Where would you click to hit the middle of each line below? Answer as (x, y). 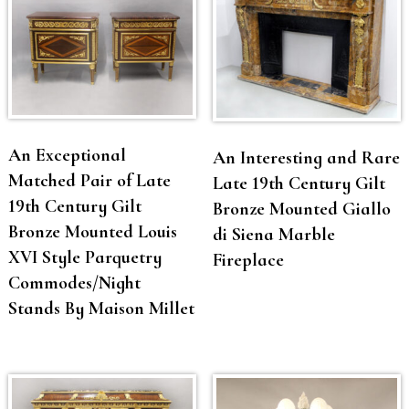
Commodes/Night (74, 283)
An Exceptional (67, 155)
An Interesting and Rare (306, 158)
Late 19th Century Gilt (299, 184)
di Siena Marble (273, 235)
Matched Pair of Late (89, 180)
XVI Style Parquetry (84, 257)
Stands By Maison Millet (101, 308)
